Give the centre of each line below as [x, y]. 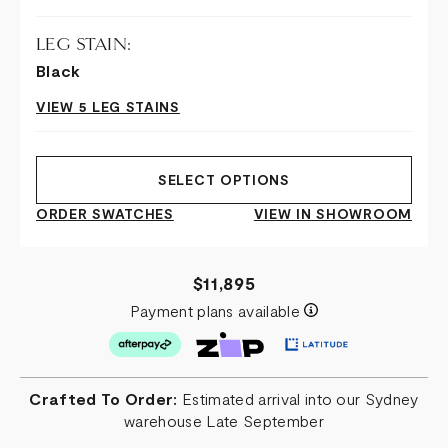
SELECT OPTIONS [224, 179]
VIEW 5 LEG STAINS [108, 106]
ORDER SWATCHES [105, 213]
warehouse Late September [224, 420]
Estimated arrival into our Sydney [298, 398]
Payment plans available [217, 310]
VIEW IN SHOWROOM [332, 213]
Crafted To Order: [103, 398]
